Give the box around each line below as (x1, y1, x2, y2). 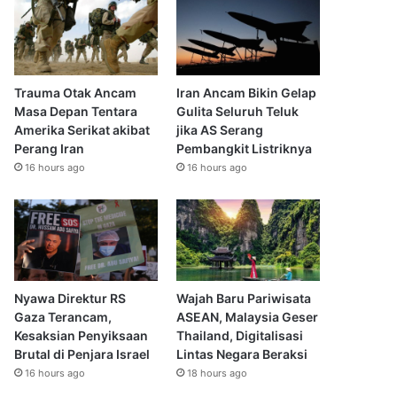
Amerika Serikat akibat (14, 122, 151, 138)
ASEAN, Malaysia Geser (175, 308, 318, 324)
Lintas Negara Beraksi (175, 346, 307, 362)
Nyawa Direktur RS (14, 290, 127, 306)
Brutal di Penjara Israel (14, 346, 151, 362)
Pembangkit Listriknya (175, 141, 312, 157)
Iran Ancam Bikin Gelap (175, 85, 316, 101)
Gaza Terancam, (14, 308, 113, 324)
